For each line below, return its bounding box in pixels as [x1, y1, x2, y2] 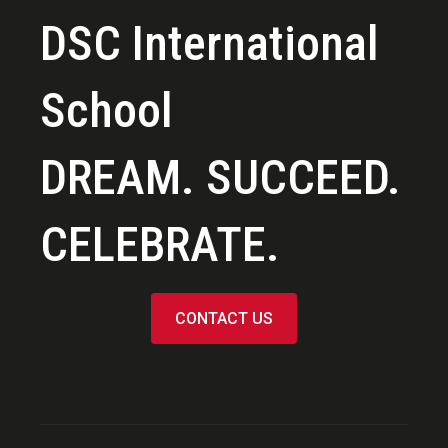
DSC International [40, 15, 379, 73]
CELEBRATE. [40, 216, 280, 274]
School [40, 82, 173, 140]
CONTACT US [175, 308, 273, 328]
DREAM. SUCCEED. [40, 149, 401, 207]
